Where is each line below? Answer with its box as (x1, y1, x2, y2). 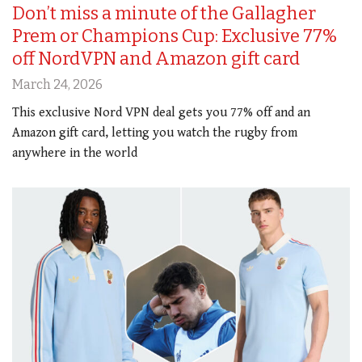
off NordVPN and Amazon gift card (12, 47, 300, 69)
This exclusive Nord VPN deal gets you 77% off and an (12, 104, 310, 120)
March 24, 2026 (12, 76, 103, 92)
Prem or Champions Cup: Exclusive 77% (12, 24, 337, 47)
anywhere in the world (12, 145, 137, 161)
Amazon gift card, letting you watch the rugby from (12, 124, 297, 141)
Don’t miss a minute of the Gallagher (12, 2, 316, 24)
